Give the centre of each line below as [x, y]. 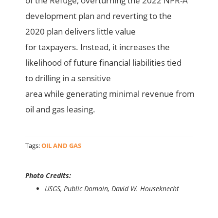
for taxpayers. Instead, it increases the [98, 47]
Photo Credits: [48, 176]
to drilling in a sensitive [68, 78]
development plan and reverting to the [99, 16]
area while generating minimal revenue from [110, 94]
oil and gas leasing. [61, 109]
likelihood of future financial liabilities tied [104, 63]
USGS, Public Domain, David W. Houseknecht [112, 189]
